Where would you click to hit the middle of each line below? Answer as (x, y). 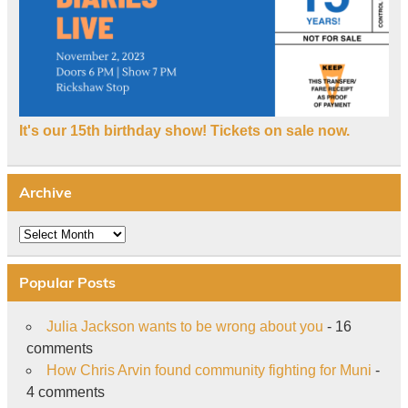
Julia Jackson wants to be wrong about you (184, 326)
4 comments (65, 392)
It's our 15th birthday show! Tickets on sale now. (184, 130)
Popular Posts (67, 283)
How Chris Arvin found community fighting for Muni (209, 370)
